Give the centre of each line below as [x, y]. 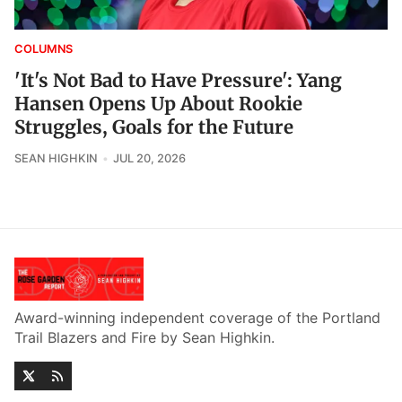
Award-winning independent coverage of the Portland [197, 318]
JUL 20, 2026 [149, 159]
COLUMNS [44, 49]
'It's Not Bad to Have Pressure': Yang [178, 81]
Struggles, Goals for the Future [154, 128]
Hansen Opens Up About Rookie [158, 105]
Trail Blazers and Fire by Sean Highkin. [144, 338]
